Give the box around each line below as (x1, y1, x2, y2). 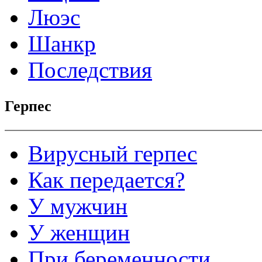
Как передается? (28, 167, 185, 192)
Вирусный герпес (28, 140, 197, 166)
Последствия (28, 57, 152, 82)
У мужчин (28, 193, 127, 219)
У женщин (28, 219, 130, 245)
